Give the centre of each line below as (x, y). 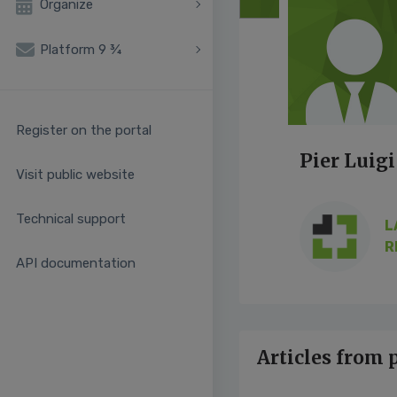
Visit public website (75, 175)
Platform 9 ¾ (81, 49)
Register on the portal (84, 131)
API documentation (76, 264)
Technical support (71, 219)
